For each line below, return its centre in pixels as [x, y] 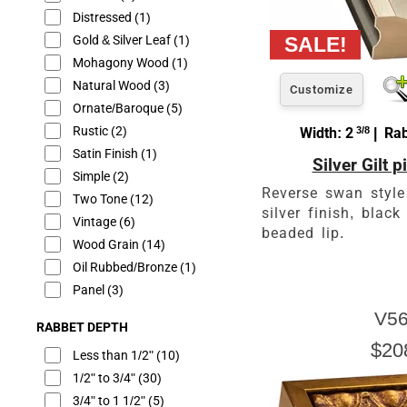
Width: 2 [326, 133]
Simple [93, 176]
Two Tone [101, 199]
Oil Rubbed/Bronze [126, 267]
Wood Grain [107, 244]
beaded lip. [303, 233]
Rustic [92, 131]
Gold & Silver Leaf [123, 40]
